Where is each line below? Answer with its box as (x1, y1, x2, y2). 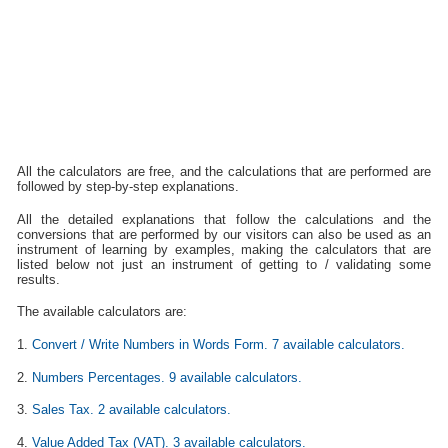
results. (17, 271, 61, 287)
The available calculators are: (17, 304, 188, 320)
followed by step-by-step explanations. (17, 179, 240, 195)
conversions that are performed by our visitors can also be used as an (17, 226, 431, 242)
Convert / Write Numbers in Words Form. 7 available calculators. (32, 336, 406, 352)
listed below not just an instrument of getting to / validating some (17, 256, 431, 272)
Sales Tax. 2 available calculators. (32, 402, 232, 418)
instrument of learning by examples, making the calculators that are (17, 241, 431, 257)
